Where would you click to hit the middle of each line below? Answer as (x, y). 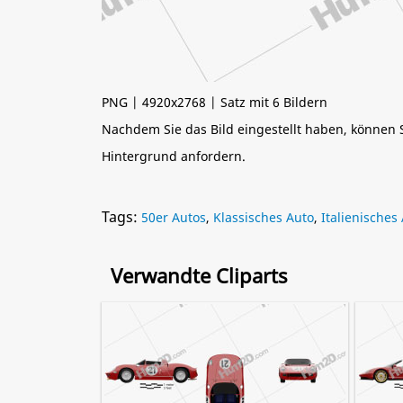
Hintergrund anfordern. (174, 156)
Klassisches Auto (264, 217)
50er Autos (174, 217)
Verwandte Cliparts (199, 275)
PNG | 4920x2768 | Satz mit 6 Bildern (215, 102)
